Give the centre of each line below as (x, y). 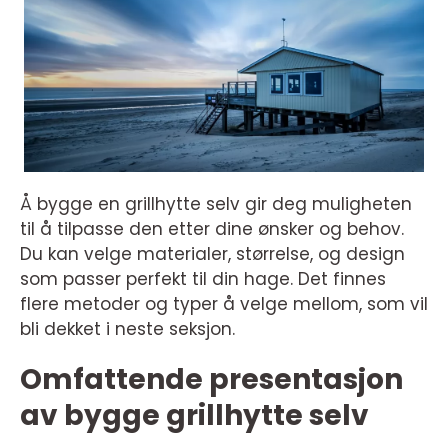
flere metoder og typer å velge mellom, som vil (224, 303)
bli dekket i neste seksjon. (127, 328)
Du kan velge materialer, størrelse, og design (212, 253)
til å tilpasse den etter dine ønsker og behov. (212, 228)
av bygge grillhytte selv (194, 415)
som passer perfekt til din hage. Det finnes (203, 278)
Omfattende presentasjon (211, 379)
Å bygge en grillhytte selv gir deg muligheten (216, 203)
